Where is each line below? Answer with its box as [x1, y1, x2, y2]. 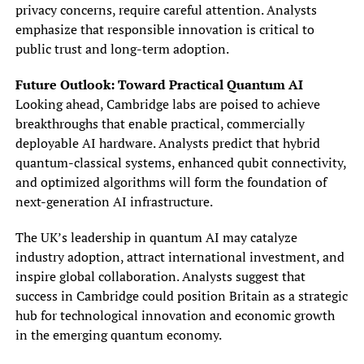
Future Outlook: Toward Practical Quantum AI [15, 75, 303, 93]
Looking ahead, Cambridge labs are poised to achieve [15, 94, 320, 113]
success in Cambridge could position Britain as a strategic [15, 286, 348, 305]
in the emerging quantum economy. [15, 325, 222, 344]
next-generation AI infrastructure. [15, 192, 213, 210]
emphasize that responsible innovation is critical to [15, 19, 314, 38]
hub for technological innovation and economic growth [15, 305, 335, 324]
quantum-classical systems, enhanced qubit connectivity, [15, 153, 346, 171]
